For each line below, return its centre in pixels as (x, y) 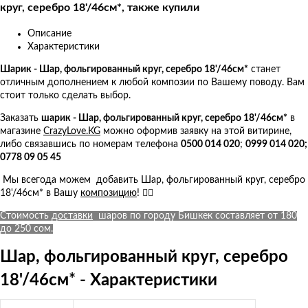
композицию (109, 193)
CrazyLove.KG (72, 131)
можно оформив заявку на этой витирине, (196, 131)
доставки (72, 216)
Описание (49, 33)
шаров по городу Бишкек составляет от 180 (195, 216)
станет (266, 69)
